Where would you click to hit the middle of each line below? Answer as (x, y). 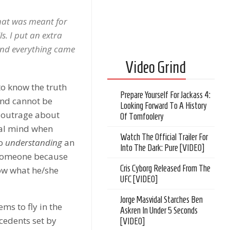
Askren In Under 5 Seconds (159, 210)
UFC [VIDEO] (139, 179)
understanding (34, 142)
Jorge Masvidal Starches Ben (162, 200)
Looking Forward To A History (164, 106)
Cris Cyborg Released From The (166, 168)
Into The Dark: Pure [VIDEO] (162, 148)
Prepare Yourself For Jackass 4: (166, 95)
